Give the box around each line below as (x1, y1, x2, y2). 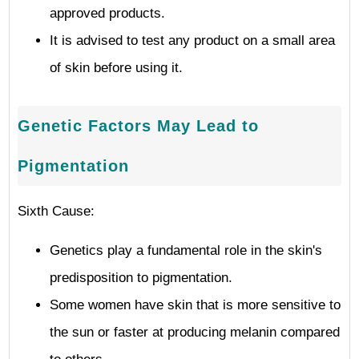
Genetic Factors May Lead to (18, 117, 259, 135)
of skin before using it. (50, 60, 183, 75)
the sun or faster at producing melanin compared (50, 325, 340, 340)
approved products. (50, 6, 165, 21)
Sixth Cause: (18, 204, 95, 219)
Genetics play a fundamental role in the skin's (50, 243, 322, 258)
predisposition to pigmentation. (50, 270, 232, 285)
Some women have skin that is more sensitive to (50, 297, 341, 313)
